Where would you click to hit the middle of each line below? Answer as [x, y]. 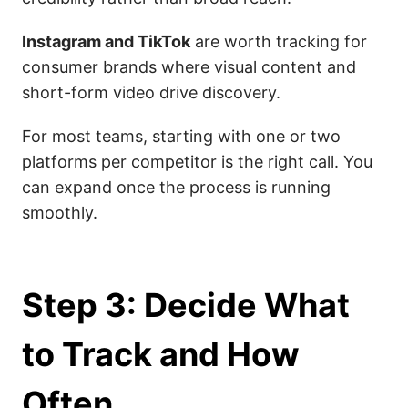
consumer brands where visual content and [189, 67]
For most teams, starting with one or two [181, 136]
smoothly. [60, 213]
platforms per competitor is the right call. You [197, 162]
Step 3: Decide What [186, 305]
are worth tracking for [279, 41]
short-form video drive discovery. [151, 92]
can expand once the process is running [176, 187]
